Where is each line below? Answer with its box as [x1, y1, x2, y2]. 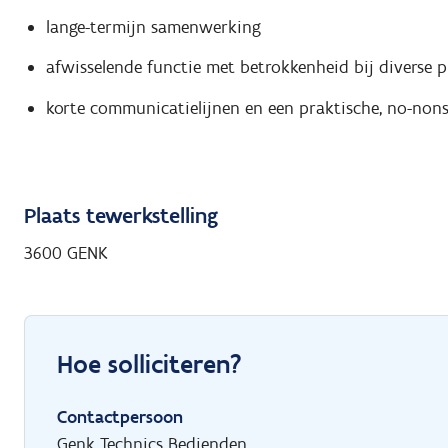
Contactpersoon [57, 405, 183, 428]
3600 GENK [24, 241, 108, 264]
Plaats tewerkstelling [24, 201, 218, 229]
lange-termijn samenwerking [45, 15, 261, 38]
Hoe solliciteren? [57, 347, 242, 380]
